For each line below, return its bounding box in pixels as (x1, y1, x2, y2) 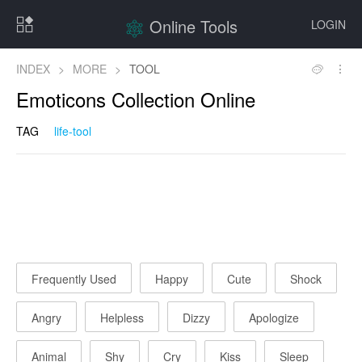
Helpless (100, 309, 144, 326)
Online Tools (149, 15, 238, 38)
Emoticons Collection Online (16, 85, 255, 113)
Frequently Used (32, 271, 116, 287)
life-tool (54, 123, 91, 139)
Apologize (249, 309, 299, 326)
